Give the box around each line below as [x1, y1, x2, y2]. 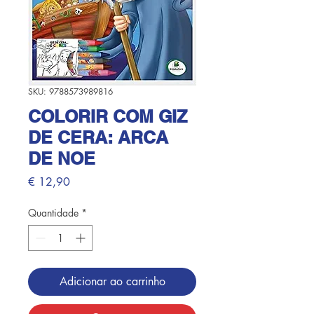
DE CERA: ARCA [28, 127, 168, 149]
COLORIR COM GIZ [28, 106, 187, 128]
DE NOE [28, 148, 95, 170]
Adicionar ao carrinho [59, 274, 165, 289]
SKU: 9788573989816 [28, 86, 113, 98]
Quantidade [28, 206, 78, 220]
